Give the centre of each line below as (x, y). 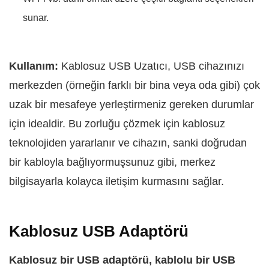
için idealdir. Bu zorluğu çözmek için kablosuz (117, 124)
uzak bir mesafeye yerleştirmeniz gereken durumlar (131, 104)
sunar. (36, 18)
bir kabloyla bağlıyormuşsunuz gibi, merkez (112, 162)
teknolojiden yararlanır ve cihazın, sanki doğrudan (128, 143)
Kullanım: (35, 66)
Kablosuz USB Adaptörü (99, 231)
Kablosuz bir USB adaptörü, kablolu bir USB (122, 260)
